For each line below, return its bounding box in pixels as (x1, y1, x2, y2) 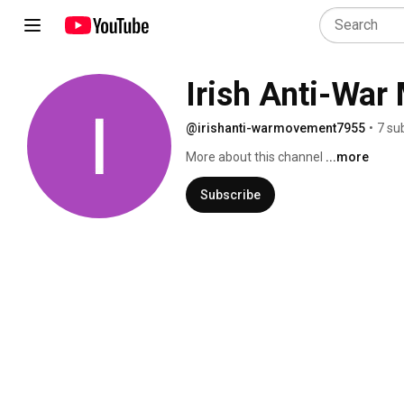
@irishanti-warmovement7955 (186, 121, 365, 135)
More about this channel (186, 150, 323, 164)
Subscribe (200, 188, 261, 202)
